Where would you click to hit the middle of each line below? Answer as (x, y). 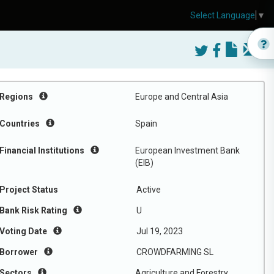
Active (149, 190)
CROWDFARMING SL (175, 252)
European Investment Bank (187, 150)
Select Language (223, 16)
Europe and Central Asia (182, 97)
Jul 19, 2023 (160, 231)
